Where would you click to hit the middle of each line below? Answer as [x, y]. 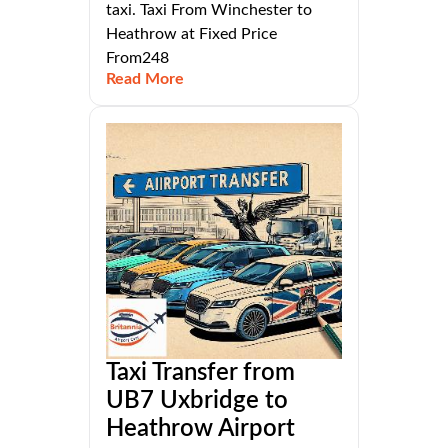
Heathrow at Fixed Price [191, 33]
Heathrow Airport [200, 428]
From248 [137, 57]
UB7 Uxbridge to [197, 400]
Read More [145, 78]
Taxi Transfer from [200, 372]
